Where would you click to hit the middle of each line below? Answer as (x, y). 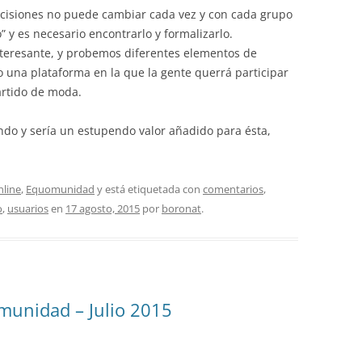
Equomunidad (60, 189)
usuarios (28, 208)
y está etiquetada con (149, 189)
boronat (181, 208)
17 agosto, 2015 (103, 208)
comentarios (233, 189)
